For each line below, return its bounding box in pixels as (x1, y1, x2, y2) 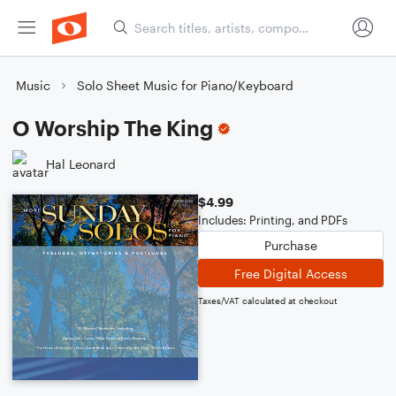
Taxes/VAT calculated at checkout (198, 295, 338, 306)
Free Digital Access (234, 265, 347, 281)
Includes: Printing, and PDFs (198, 213, 347, 227)
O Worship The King (12, 115, 213, 141)
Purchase (264, 237, 317, 253)
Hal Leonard (46, 156, 116, 171)
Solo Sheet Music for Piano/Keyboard (77, 78, 293, 93)
